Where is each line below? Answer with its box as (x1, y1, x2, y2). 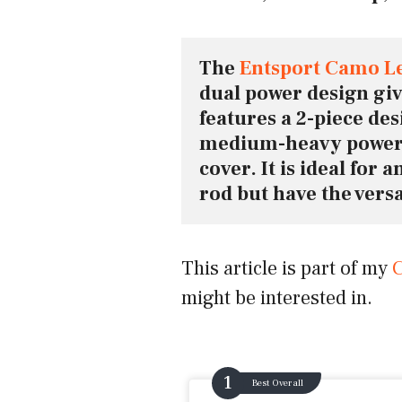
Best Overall (252, 377, 303, 390)
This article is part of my (181, 256, 392, 282)
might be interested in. (181, 285, 372, 311)
